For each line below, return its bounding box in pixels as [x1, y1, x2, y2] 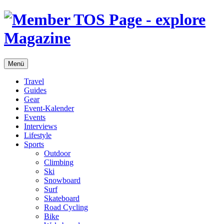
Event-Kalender [24, 103, 74, 112]
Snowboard [44, 175, 80, 184]
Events [24, 112, 45, 121]
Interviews [24, 121, 57, 130]
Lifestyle [24, 130, 51, 139]
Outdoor [44, 148, 70, 157]
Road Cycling [44, 202, 88, 211]
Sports [24, 139, 44, 148]
